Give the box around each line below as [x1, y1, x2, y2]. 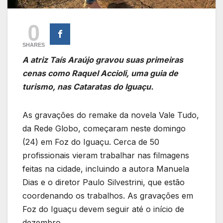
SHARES [22, 42, 45, 48]
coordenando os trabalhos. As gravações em [22, 191, 193, 201]
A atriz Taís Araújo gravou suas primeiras [22, 55, 183, 65]
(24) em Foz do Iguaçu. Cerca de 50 [22, 137, 159, 147]
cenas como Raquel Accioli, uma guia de [22, 68, 178, 79]
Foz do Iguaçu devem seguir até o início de [22, 204, 184, 215]
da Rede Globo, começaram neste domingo [22, 123, 186, 134]
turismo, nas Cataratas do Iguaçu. [22, 82, 153, 92]
